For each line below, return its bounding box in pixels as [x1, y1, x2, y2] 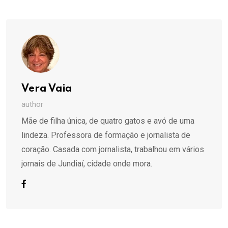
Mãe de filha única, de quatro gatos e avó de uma [21, 116, 194, 126]
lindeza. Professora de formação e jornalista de [21, 130, 190, 140]
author [21, 100, 43, 109]
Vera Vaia [21, 84, 72, 95]
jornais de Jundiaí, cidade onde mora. [21, 159, 152, 169]
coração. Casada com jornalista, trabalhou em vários [21, 145, 204, 155]
